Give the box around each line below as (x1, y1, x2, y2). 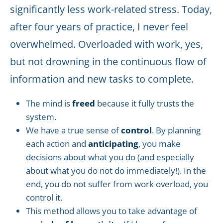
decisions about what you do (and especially (26, 151, 194, 163)
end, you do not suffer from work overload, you (26, 178, 208, 190)
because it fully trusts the (95, 98, 194, 109)
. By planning (152, 124, 201, 136)
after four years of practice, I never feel (10, 20, 188, 33)
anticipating (88, 138, 138, 149)
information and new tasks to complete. (10, 72, 194, 86)
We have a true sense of (26, 124, 121, 136)
